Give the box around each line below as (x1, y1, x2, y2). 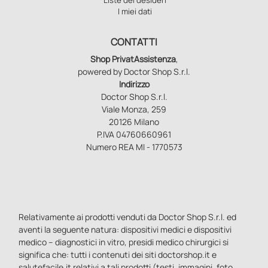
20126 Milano (109, 115, 159, 127)
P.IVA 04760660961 (97, 128, 171, 140)
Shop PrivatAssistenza (90, 53, 176, 65)
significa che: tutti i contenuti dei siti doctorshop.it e (19, 248, 217, 260)
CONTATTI (111, 35, 157, 48)
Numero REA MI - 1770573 (86, 141, 182, 153)
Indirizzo (118, 78, 150, 90)
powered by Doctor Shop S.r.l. (78, 65, 190, 77)
